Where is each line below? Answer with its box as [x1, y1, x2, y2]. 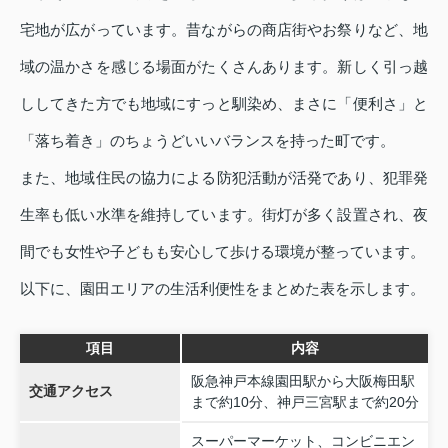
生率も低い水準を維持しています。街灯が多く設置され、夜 [20, 206, 428, 224]
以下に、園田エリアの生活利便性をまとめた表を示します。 [20, 280, 425, 298]
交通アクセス [28, 383, 113, 400]
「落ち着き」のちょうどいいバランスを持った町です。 [20, 132, 395, 150]
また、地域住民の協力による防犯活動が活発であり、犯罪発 [20, 169, 428, 187]
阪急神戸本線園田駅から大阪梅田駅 [190, 373, 415, 390]
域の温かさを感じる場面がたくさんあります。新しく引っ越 [20, 58, 428, 76]
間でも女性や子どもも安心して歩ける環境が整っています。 [20, 243, 425, 261]
